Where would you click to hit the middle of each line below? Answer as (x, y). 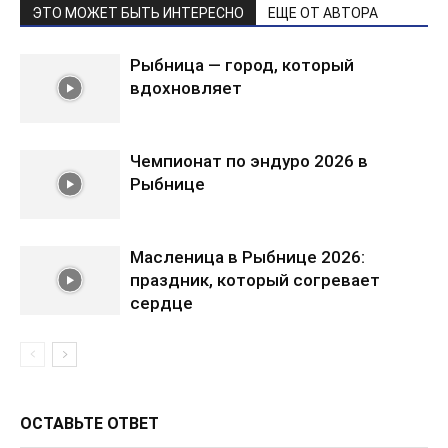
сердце (161, 303)
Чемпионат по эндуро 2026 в (249, 161)
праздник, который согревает (255, 280)
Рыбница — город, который (242, 65)
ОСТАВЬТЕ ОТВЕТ (89, 423)
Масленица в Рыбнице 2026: (247, 257)
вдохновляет (186, 88)
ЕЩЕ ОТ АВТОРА (323, 13)
